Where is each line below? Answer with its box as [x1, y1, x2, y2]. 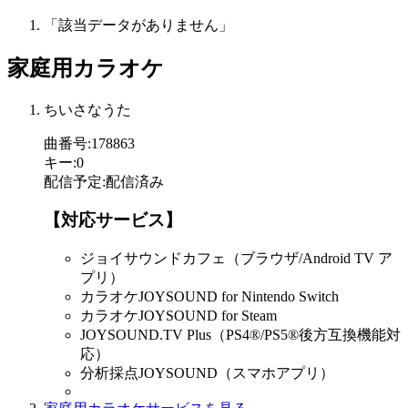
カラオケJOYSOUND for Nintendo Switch [80, 289, 339, 305]
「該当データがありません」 [44, 16, 233, 33]
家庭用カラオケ [7, 56, 164, 80]
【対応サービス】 [44, 210, 182, 230]
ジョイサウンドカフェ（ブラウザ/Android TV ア [80, 250, 393, 267]
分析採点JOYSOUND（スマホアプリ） [80, 365, 334, 382]
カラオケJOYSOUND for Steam [80, 308, 277, 324]
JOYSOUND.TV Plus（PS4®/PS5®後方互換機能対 [80, 327, 401, 343]
